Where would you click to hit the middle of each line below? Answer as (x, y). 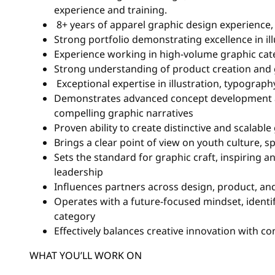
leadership (78, 172)
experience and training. (110, 10)
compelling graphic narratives (123, 113)
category (74, 216)
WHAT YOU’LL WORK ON (85, 255)
